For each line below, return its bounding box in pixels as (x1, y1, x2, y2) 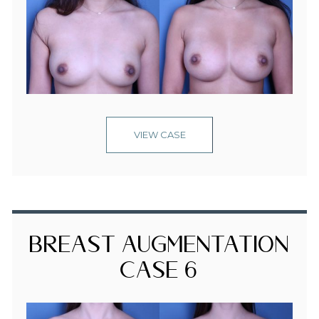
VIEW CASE (133, 128, 186, 140)
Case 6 (120, 258, 199, 291)
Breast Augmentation (29, 232, 290, 265)
